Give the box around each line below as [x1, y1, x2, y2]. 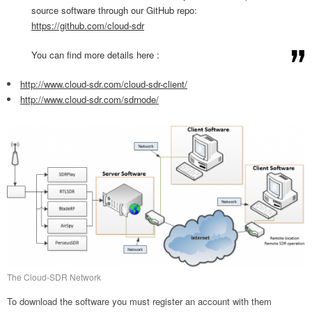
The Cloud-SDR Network [7, 270, 101, 283]
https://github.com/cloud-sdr [31, 19, 144, 32]
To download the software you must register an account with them [7, 294, 272, 308]
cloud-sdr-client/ [124, 77, 187, 91]
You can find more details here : [31, 48, 159, 61]
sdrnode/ [124, 93, 159, 106]
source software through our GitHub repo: [31, 3, 197, 17]
